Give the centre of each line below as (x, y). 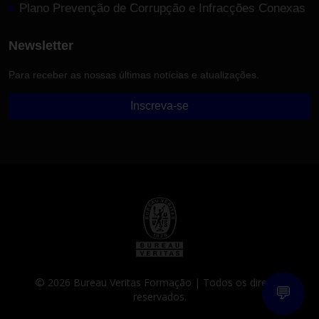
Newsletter (41, 46)
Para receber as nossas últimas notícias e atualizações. (134, 75)
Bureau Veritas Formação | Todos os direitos (177, 282)
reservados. (159, 297)
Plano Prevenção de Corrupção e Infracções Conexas (162, 8)
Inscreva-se (159, 106)
